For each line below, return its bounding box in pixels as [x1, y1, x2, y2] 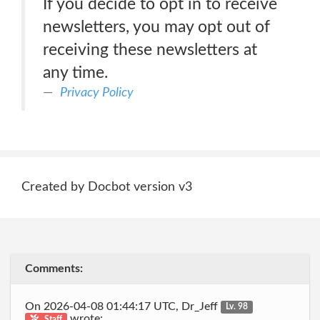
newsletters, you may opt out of [43, 19, 270, 35]
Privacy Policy [60, 86, 134, 99]
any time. [43, 64, 108, 81]
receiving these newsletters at [43, 41, 257, 58]
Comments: [25, 263, 83, 274]
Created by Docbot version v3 [21, 181, 192, 194]
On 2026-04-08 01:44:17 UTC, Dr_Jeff [25, 300, 221, 312]
